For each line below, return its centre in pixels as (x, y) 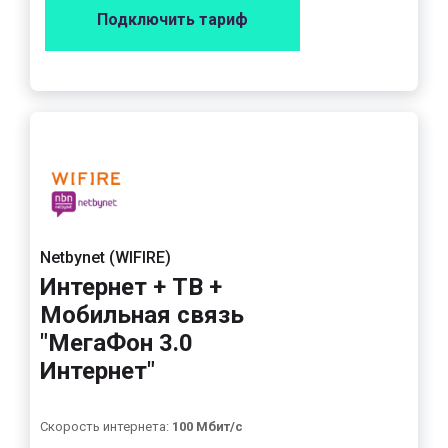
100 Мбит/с (207, 426)
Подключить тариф (172, 19)
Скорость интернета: (106, 426)
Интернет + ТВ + (131, 287)
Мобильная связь (142, 315)
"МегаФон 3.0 (116, 343)
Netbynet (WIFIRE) (105, 257)
